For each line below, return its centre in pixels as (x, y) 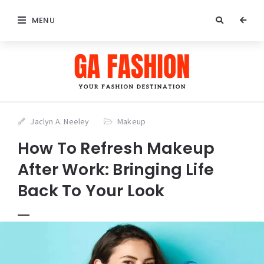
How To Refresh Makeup (116, 148)
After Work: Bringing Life (116, 169)
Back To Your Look (91, 190)
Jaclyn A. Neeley (60, 121)
